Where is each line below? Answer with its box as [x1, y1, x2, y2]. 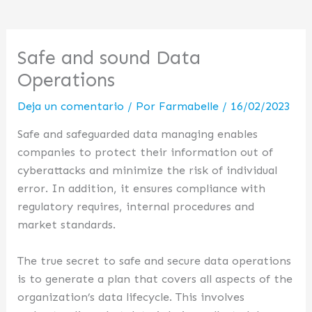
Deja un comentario [17, 99, 125, 113]
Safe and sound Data [17, 45, 201, 69]
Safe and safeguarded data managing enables [17, 127, 258, 141]
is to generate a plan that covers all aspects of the [17, 272, 293, 286]
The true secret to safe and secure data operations [17, 254, 292, 268]
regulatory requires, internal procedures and [17, 200, 255, 214]
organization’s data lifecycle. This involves [17, 290, 245, 304]
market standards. [17, 218, 116, 232]
